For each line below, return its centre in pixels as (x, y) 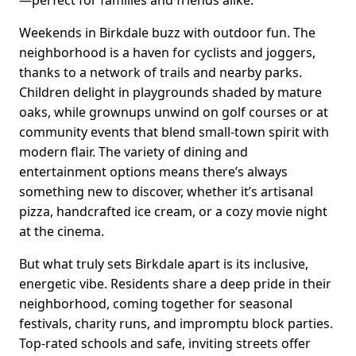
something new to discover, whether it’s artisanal (166, 191)
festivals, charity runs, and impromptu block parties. (176, 323)
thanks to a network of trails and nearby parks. (161, 72)
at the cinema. (62, 231)
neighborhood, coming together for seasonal (156, 303)
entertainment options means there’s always (153, 171)
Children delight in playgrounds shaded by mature (170, 92)
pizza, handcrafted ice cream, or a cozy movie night (173, 211)
